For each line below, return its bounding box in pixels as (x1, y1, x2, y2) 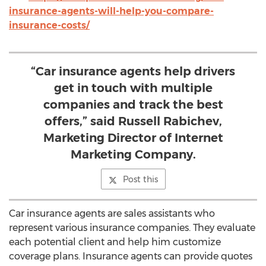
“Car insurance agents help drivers (31, 64, 235, 78)
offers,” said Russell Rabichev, (44, 114, 222, 128)
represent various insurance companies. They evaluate (9, 222, 255, 233)
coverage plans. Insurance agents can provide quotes (9, 251, 252, 262)
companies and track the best (43, 97, 223, 112)
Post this (122, 174, 158, 185)
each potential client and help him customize (9, 236, 221, 248)
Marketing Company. (70, 147, 196, 161)
